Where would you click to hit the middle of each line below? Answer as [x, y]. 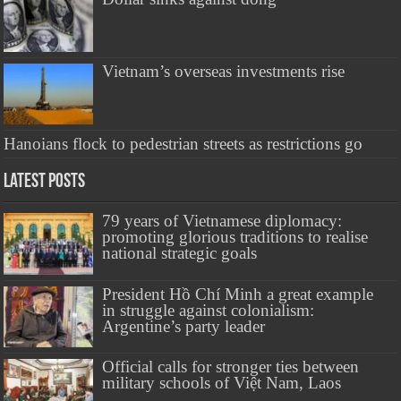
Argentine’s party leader [184, 326]
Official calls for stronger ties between [231, 366]
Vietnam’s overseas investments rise [224, 72]
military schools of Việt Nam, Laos [222, 382]
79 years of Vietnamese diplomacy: [222, 221]
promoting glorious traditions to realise [235, 237]
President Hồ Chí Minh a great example [238, 294]
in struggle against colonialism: [209, 310]
